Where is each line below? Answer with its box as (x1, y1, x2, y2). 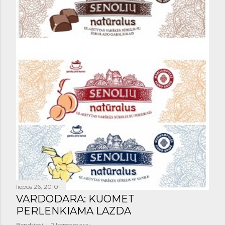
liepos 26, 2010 (16, 183, 58, 191)
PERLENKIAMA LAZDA (16, 205, 131, 217)
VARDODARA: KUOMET (16, 193, 135, 205)
